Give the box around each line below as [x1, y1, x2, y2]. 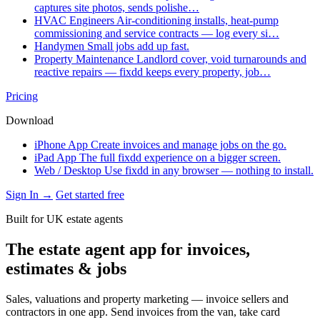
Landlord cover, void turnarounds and [136, 53, 306, 65]
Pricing [6, 90, 38, 102]
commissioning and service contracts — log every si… [34, 27, 279, 39]
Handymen [34, 40, 84, 52]
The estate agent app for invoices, [6, 239, 250, 259]
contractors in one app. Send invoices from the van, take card [6, 305, 280, 318]
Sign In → [6, 189, 53, 201]
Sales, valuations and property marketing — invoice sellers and [6, 292, 289, 305]
